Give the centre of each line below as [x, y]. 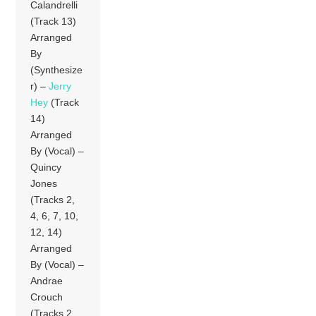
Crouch [47, 297]
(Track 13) [54, 21]
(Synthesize [57, 69]
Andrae [47, 280]
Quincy [46, 167]
